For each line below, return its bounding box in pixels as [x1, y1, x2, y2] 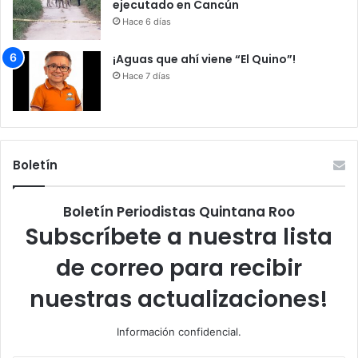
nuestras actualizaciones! [30, 283, 328, 315]
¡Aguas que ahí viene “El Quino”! [113, 50, 296, 67]
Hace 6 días [122, 15, 171, 27]
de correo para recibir [56, 252, 302, 284]
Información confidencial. [117, 324, 241, 338]
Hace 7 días [122, 70, 170, 82]
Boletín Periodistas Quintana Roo [63, 201, 295, 221]
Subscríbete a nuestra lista [26, 221, 332, 253]
